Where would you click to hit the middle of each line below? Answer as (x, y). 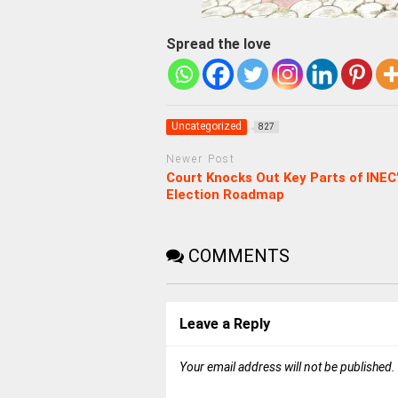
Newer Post (200, 159)
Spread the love (218, 44)
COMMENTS (236, 255)
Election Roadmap (225, 194)
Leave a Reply (224, 323)
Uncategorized (206, 127)
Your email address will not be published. (287, 366)
